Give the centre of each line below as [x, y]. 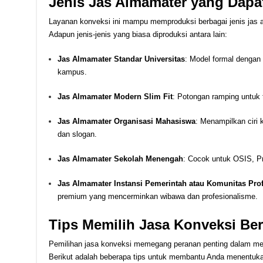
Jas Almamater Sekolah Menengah [120, 159]
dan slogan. [77, 134]
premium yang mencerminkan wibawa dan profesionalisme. [157, 196]
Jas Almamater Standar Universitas [121, 59]
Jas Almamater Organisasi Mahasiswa [126, 121]
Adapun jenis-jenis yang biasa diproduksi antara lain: [138, 34]
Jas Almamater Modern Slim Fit [115, 96]
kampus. [72, 72]
